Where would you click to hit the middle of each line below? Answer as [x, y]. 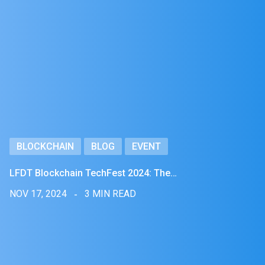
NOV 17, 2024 [38, 194]
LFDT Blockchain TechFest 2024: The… [93, 173]
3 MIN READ [110, 194]
